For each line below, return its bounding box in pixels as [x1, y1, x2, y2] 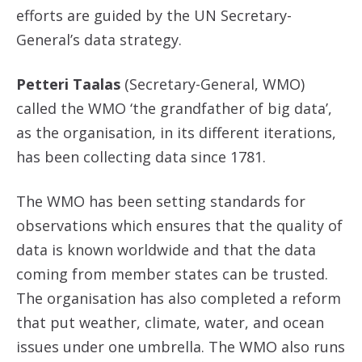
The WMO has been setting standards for [16, 192, 305, 211]
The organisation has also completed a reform [16, 288, 341, 308]
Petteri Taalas [16, 74, 120, 94]
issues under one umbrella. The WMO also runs [16, 337, 345, 356]
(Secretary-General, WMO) [120, 74, 305, 94]
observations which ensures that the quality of [16, 216, 343, 235]
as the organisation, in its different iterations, [16, 123, 336, 142]
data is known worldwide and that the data [16, 240, 316, 259]
